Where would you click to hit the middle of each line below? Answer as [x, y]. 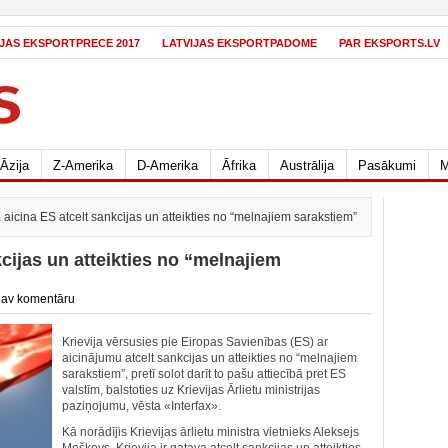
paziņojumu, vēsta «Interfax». [141, 406]
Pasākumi [387, 165]
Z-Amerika [83, 165]
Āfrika [239, 165]
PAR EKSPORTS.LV [389, 43]
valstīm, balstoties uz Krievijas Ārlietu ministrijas [191, 390]
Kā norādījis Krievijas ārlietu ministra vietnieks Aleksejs [210, 432]
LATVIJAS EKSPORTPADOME [239, 43]
